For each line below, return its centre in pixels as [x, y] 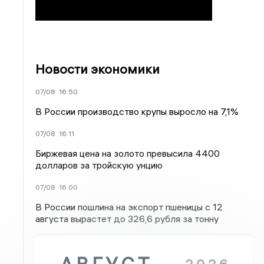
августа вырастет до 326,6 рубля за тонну [127, 219]
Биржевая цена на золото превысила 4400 [128, 153]
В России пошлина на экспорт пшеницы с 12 [129, 207]
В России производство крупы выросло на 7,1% [137, 111]
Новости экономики [98, 69]
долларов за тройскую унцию [99, 165]
